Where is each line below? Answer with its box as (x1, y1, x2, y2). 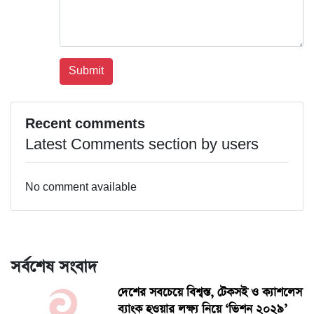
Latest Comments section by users (25, 136, 259, 154)
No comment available (25, 181, 137, 195)
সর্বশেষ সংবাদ (11, 256, 97, 279)
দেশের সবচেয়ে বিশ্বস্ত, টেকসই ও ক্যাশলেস (118, 285, 302, 301)
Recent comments (25, 116, 145, 133)
